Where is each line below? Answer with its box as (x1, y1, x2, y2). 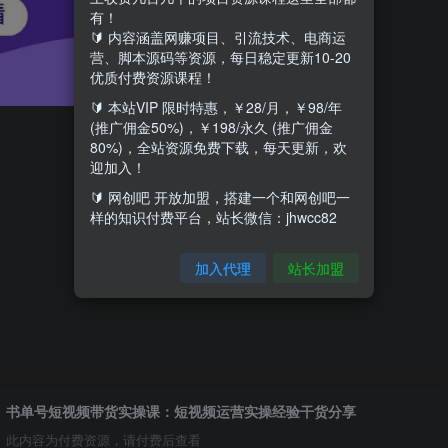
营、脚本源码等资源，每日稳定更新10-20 (90, 46, 351, 67)
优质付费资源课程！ (90, 66, 216, 87)
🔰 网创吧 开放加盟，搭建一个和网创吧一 (90, 186, 350, 207)
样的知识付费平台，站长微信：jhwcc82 (90, 206, 337, 227)
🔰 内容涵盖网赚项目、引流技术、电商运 (90, 26, 346, 47)
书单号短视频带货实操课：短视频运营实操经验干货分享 (5, 400, 356, 421)
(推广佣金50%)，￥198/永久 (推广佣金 (90, 116, 333, 137)
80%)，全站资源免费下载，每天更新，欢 (90, 136, 347, 157)
